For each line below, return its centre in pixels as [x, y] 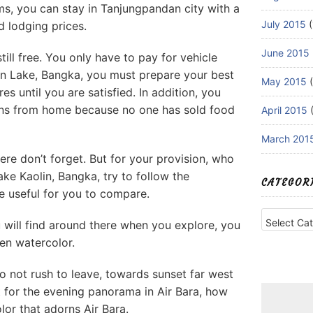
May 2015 [284, 82]
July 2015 [284, 24]
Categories [285, 210]
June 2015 [285, 53]
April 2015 [284, 110]
